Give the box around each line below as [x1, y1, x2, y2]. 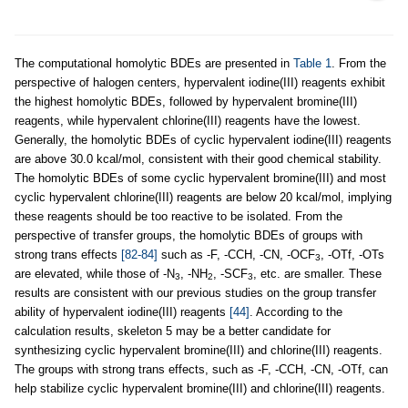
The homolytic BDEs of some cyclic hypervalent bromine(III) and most [15, 170, 386, 185]
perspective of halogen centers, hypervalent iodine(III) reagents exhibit [15, 75, 385, 89]
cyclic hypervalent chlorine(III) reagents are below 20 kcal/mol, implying [15, 189, 392, 204]
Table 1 [293, 56, 331, 70]
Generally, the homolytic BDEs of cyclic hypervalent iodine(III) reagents [15, 132, 392, 147]
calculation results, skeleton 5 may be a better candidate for [15, 323, 331, 338]
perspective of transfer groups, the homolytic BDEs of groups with [15, 228, 362, 242]
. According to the [250, 304, 342, 319]
